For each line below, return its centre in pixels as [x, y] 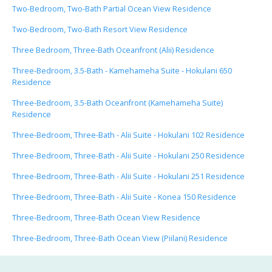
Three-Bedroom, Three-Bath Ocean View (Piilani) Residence [120, 238]
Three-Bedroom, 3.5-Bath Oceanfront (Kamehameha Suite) [117, 103]
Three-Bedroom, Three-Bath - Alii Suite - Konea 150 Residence [124, 197]
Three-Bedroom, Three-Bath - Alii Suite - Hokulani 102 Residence [128, 135]
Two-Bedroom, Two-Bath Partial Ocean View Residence [112, 8]
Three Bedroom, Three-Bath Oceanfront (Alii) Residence [113, 50]
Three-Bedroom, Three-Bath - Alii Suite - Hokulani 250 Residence [128, 155]
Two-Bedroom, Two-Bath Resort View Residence [100, 29]
